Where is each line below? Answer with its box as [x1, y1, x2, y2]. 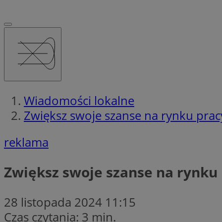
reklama [4, 133, 49, 150]
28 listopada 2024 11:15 [4, 193, 136, 210]
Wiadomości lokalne [24, 92, 134, 109]
